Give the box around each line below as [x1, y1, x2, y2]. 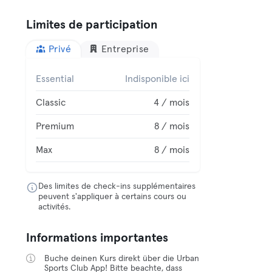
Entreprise [101, 44, 149, 54]
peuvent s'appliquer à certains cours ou [38, 192, 187, 201]
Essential [36, 74, 75, 84]
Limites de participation [26, 19, 158, 31]
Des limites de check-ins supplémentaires [38, 182, 196, 191]
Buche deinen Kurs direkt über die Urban [44, 254, 200, 263]
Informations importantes [26, 232, 169, 244]
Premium [36, 121, 75, 131]
